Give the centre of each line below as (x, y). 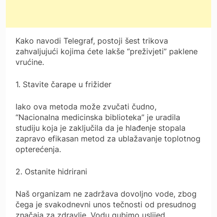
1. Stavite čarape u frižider (63, 84)
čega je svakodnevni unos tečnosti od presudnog (106, 204)
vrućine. (30, 62)
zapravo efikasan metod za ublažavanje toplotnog (108, 138)
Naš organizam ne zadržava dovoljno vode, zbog (106, 194)
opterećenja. (38, 149)
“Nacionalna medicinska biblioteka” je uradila (98, 117)
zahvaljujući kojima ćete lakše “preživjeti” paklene (107, 51)
